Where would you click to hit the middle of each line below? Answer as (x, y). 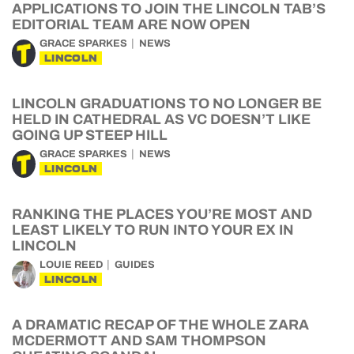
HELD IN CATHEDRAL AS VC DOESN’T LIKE (161, 119)
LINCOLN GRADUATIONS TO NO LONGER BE (167, 104)
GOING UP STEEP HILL (90, 135)
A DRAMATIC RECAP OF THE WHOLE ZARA (160, 325)
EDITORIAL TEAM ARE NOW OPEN (131, 24)
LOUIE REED (71, 265)
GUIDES (135, 265)
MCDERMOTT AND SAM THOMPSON (139, 341)
